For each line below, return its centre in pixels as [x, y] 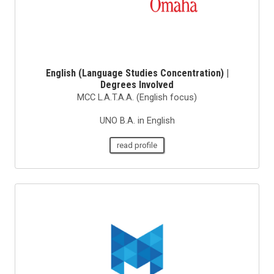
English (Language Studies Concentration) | [137, 73]
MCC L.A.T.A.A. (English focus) [137, 97]
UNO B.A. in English [137, 120]
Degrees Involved [137, 84]
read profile [137, 145]
